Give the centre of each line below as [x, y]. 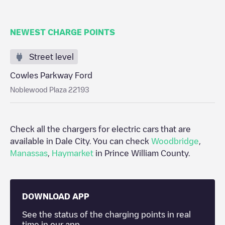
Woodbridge [175, 141]
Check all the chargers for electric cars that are [100, 129]
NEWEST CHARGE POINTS [63, 32]
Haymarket [73, 153]
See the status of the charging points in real [106, 214]
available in [33, 141]
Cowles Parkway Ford [51, 75]
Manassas [29, 153]
